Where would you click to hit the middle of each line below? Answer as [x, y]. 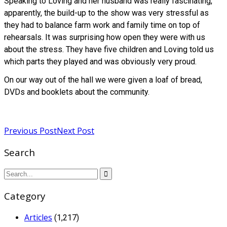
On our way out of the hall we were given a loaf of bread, [103, 80]
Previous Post [30, 130]
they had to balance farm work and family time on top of [102, 25]
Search [20, 152]
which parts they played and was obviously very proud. [100, 62]
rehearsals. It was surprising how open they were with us [105, 37]
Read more [25, 110]
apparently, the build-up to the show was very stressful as [106, 13]
